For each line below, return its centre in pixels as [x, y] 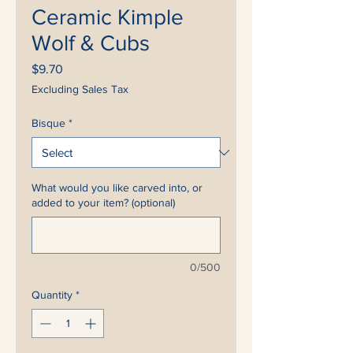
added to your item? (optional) [103, 203]
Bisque [48, 123]
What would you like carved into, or [117, 188]
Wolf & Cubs [91, 43]
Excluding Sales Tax [80, 89]
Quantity [52, 295]
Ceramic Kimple [108, 17]
